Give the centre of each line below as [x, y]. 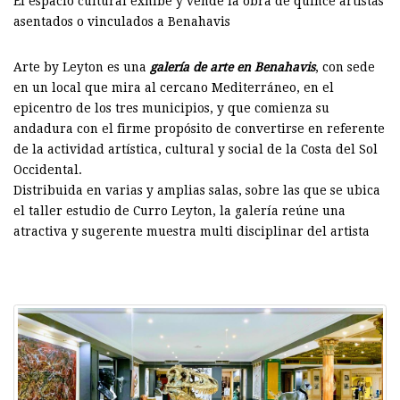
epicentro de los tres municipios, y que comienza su [171, 108]
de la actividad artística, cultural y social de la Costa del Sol [196, 149]
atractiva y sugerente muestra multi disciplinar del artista [192, 231]
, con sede [345, 67]
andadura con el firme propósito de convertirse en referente [199, 128]
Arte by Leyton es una [82, 67]
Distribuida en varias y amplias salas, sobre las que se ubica [197, 190]
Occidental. [48, 169]
